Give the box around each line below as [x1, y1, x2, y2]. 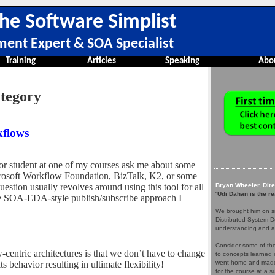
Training [6, 56, 36, 66]
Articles [87, 56, 116, 66]
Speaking [165, 56, 199, 66]
